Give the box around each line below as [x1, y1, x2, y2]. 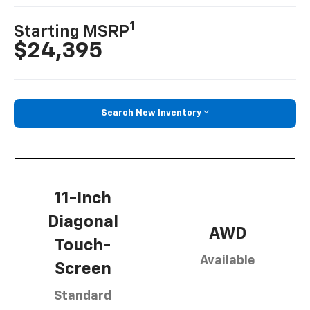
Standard [54, 289, 111, 302]
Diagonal [47, 213, 118, 230]
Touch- [55, 237, 111, 254]
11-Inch [54, 190, 111, 207]
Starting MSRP [14, 24, 130, 41]
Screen [54, 260, 111, 277]
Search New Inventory [101, 108, 201, 118]
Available [200, 254, 255, 267]
